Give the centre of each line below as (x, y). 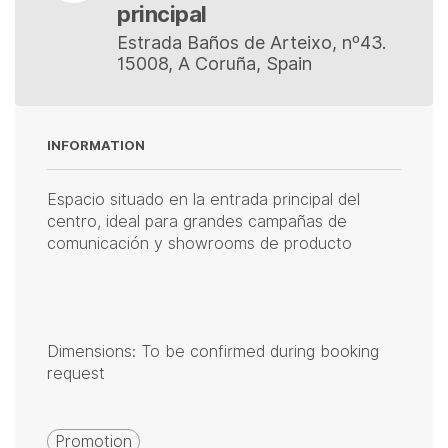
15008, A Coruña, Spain (214, 63)
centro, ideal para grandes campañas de (197, 221)
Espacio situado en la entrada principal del (203, 199)
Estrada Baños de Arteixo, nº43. (251, 42)
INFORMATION (96, 145)
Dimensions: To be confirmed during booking (213, 351)
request (76, 373)
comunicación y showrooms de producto (199, 243)
